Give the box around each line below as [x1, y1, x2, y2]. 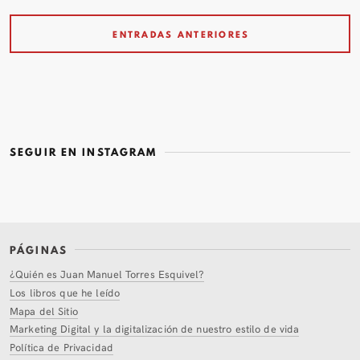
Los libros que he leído [10, 284, 121, 300]
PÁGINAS [10, 243, 67, 259]
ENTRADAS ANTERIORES [112, 27, 250, 41]
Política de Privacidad [10, 339, 113, 355]
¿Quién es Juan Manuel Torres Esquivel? [10, 266, 205, 282]
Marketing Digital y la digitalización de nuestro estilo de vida [10, 321, 300, 337]
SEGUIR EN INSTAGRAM [10, 145, 157, 161]
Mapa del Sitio [10, 302, 78, 318]
